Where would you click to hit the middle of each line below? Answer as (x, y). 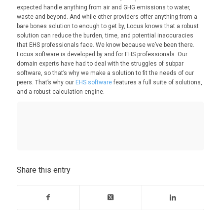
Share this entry (43, 170)
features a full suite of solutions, (157, 82)
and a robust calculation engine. (60, 92)
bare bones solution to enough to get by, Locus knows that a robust (108, 26)
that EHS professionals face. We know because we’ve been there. (105, 45)
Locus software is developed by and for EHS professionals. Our (102, 54)
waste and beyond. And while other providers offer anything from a (107, 17)
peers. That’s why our (46, 82)
